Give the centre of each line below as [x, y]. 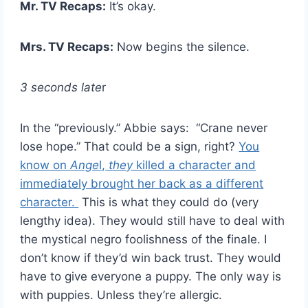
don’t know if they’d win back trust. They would [151, 257]
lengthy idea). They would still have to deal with [153, 220]
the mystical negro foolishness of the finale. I [144, 239]
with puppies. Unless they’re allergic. [121, 295]
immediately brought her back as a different [142, 183]
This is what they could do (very [169, 202]
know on [45, 165]
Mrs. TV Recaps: [67, 46]
